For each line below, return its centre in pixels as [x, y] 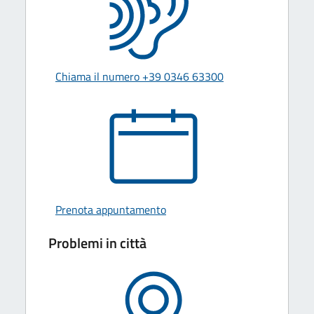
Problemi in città [97, 243]
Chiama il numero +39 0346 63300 [139, 76]
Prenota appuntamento [111, 210]
